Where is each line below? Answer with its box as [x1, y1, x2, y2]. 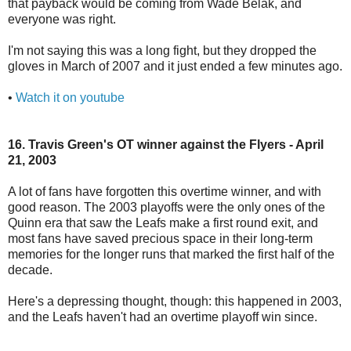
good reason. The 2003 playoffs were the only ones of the [8, 200, 325, 214]
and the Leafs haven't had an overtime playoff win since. [8, 309, 317, 324]
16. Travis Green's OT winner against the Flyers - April [8, 137, 324, 151]
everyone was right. [8, 12, 116, 26]
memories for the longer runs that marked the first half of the [8, 247, 335, 261]
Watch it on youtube [16, 90, 125, 104]
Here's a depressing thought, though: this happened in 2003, [8, 294, 342, 308]
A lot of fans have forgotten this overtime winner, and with [8, 184, 321, 198]
